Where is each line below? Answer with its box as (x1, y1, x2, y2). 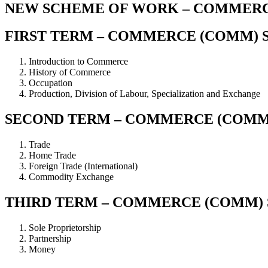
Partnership (29, 233, 71, 243)
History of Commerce (29, 67, 111, 78)
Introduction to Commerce (29, 56, 128, 67)
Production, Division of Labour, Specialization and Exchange (29, 89, 260, 99)
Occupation (29, 78, 72, 89)
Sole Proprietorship (29, 223, 101, 233)
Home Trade (29, 150, 76, 161)
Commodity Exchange (29, 172, 114, 182)
